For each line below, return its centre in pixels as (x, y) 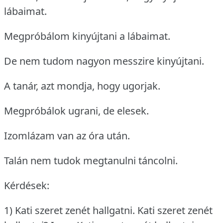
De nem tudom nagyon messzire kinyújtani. (104, 61)
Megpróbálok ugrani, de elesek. (76, 111)
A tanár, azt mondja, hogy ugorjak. (82, 86)
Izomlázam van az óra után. (67, 136)
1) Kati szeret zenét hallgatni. (69, 211)
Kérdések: (27, 186)
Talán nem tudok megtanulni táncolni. (91, 161)
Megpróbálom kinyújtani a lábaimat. (87, 36)
